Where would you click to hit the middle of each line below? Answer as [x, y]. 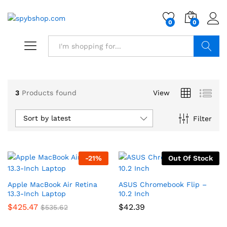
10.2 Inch [134, 194]
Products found [49, 92]
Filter [202, 118]
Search [206, 67]
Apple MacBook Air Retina [52, 184]
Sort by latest [47, 118]
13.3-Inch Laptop [37, 194]
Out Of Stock [191, 158]
